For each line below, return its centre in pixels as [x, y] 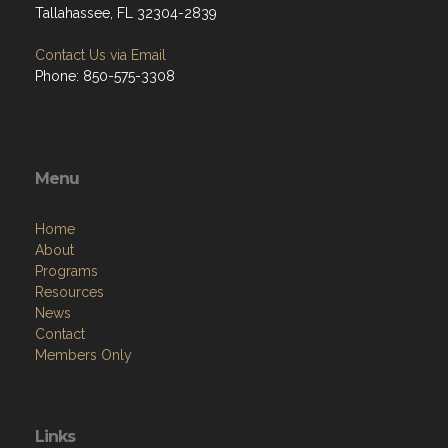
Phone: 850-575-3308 [105, 76]
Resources [69, 292]
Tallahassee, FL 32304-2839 [126, 13]
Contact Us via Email [100, 55]
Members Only [83, 355]
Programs [66, 271]
